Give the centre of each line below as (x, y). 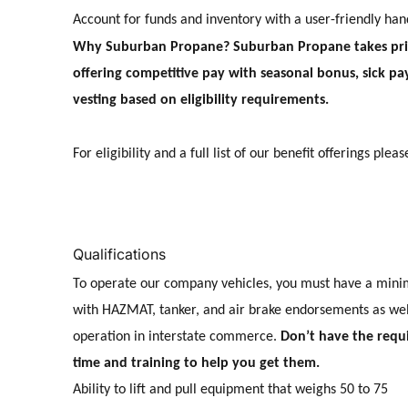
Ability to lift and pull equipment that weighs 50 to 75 (230, 389)
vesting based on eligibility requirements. (201, 100)
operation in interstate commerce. (177, 337)
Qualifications (119, 254)
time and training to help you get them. (196, 363)
